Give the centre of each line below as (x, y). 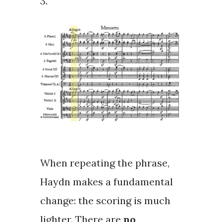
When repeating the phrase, (105, 163)
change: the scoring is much (105, 200)
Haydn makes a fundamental (106, 181)
